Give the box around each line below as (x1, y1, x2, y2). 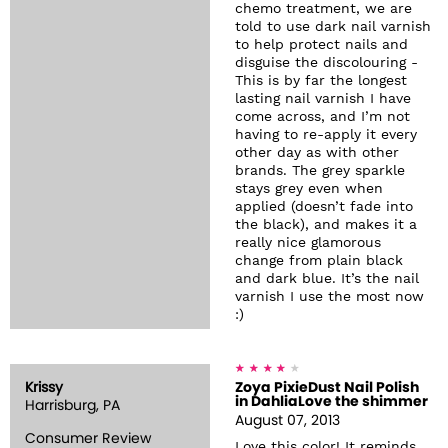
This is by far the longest (235, 74, 407, 89)
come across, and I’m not (235, 110, 410, 125)
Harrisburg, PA (25, 399, 120, 414)
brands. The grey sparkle (235, 164, 405, 179)
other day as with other (235, 146, 399, 161)
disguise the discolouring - (235, 56, 418, 71)
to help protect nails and (235, 38, 408, 53)
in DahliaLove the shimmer (235, 395, 428, 410)
